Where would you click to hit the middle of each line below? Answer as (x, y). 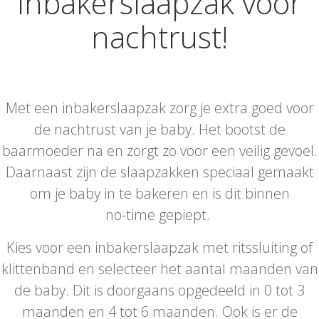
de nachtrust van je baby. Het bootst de (159, 129)
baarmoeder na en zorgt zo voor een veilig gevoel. (159, 150)
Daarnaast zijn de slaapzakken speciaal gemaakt (159, 172)
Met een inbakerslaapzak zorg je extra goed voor (159, 108)
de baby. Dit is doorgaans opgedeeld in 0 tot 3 (159, 290)
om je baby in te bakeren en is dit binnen (159, 193)
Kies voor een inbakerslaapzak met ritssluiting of (159, 247)
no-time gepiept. (159, 214)
